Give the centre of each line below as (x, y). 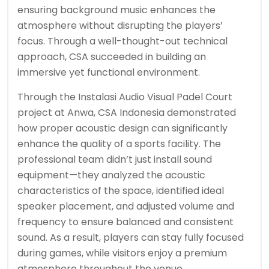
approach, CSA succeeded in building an (112, 57)
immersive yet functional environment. (109, 72)
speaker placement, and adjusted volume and (126, 206)
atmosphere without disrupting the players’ (120, 26)
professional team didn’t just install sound (115, 159)
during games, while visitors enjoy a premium (122, 253)
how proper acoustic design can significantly (122, 128)
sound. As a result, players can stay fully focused (131, 237)
